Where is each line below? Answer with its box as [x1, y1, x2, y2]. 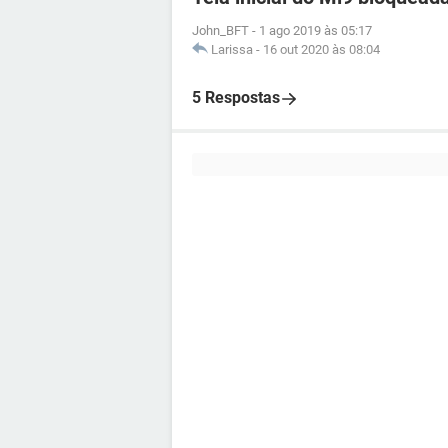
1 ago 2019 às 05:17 [259, 23, 372, 38]
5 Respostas [192, 88, 280, 107]
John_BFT [192, 23, 249, 38]
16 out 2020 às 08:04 [263, 42, 380, 57]
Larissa [211, 42, 253, 57]
